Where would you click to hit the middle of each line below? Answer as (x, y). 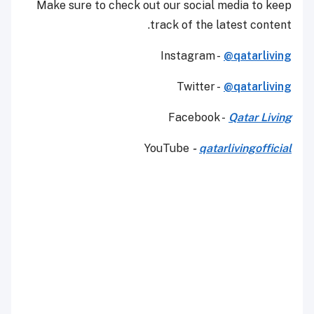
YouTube (168, 148)
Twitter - (200, 86)
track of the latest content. (221, 25)
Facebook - (198, 117)
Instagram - (192, 55)
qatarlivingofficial (245, 148)
